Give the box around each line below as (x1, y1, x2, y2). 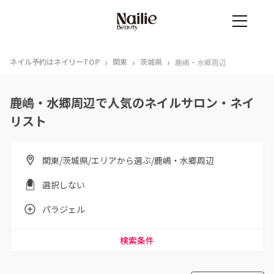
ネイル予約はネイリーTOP (10, 56, 100, 67)
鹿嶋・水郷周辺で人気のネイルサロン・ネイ (10, 94, 254, 111)
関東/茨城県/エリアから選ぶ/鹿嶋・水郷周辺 (42, 154, 214, 166)
